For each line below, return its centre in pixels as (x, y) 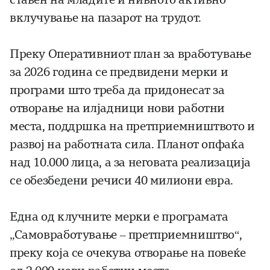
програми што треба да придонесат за (117, 90)
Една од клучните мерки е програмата (119, 217)
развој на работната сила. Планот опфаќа (127, 145)
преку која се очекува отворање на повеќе (128, 253)
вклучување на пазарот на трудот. (105, 18)
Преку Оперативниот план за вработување (130, 54)
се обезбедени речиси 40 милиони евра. (121, 181)
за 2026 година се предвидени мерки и (119, 72)
